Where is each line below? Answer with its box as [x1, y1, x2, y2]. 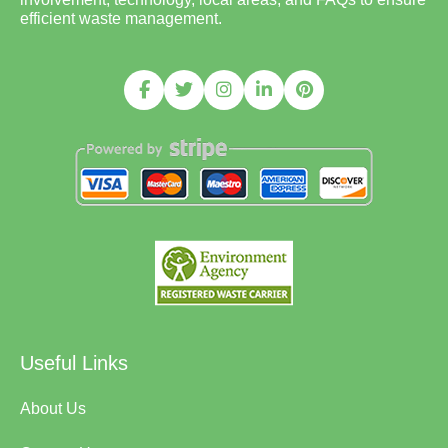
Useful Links [20, 351, 128, 374]
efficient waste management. [20, 9, 222, 27]
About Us [20, 399, 86, 417]
